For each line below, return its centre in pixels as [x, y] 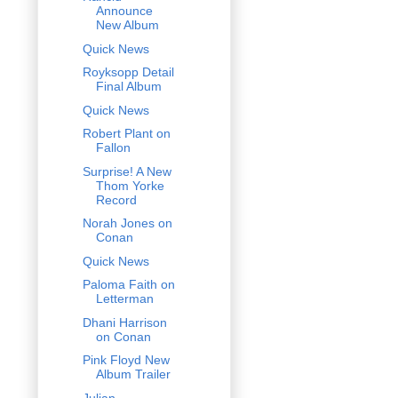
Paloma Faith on [128, 285]
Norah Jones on [127, 223]
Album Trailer [133, 374]
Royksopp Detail [128, 72]
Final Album [128, 87]
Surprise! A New [127, 171]
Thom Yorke [130, 185]
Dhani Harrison [124, 322]
